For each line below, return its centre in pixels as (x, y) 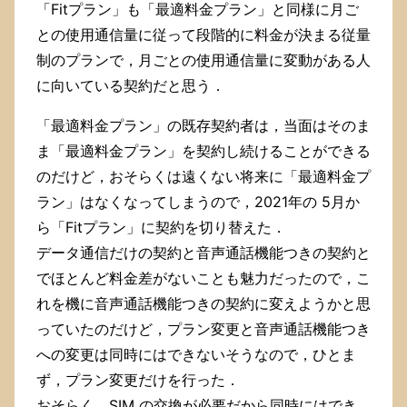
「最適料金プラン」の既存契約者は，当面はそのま (203, 126)
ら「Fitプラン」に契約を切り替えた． (161, 228)
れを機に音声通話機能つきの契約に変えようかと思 (203, 304)
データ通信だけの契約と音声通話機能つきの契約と (203, 253)
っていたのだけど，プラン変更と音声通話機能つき (203, 329)
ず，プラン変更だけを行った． (138, 380)
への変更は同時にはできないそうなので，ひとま (196, 355)
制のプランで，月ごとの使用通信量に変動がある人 (203, 60)
